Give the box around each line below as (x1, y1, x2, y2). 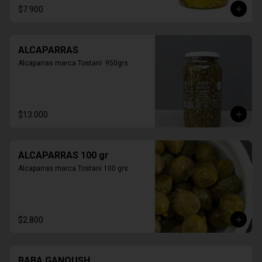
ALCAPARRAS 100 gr (18, 150, 109, 161)
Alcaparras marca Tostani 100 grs (18, 164, 128, 173)
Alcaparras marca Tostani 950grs (18, 59, 128, 67)
